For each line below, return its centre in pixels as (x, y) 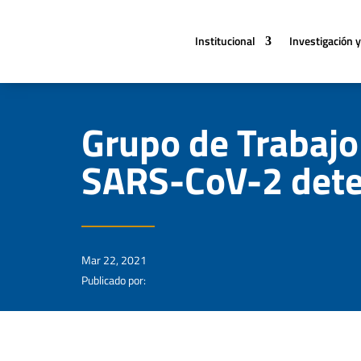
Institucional (226, 41)
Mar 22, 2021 (114, 259)
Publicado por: (113, 280)
